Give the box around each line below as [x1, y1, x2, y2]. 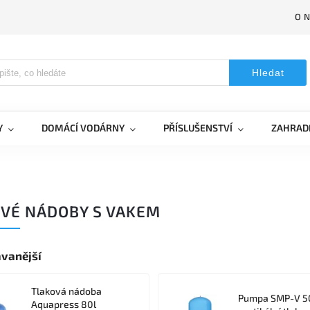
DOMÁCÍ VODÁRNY [42, 122, 125, 134]
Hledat [251, 67, 284, 78]
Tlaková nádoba [31, 285, 102, 297]
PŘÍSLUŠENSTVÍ [163, 122, 232, 134]
